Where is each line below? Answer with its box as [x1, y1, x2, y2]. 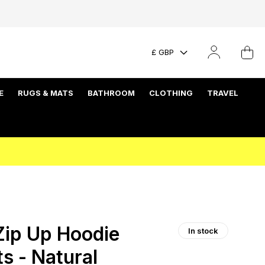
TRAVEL [207, 88, 238, 98]
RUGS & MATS [18, 88, 73, 98]
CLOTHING [149, 88, 193, 98]
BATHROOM [88, 88, 135, 98]
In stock [188, 225, 218, 235]
